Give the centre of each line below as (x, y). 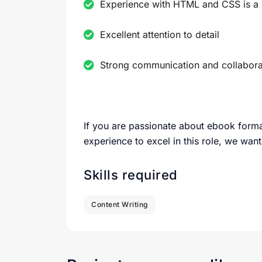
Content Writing (120, 205)
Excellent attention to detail (160, 35)
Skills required (131, 175)
